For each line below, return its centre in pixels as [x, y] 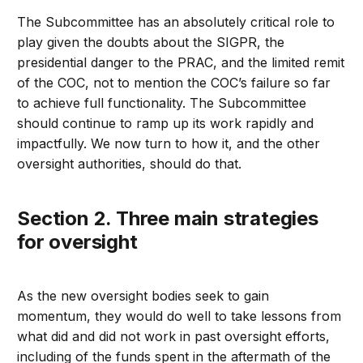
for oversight [77, 241]
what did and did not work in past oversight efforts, [174, 336]
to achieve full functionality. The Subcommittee [162, 102]
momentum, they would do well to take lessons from [179, 316]
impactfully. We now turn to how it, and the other [169, 143]
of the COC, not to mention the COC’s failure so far [174, 82]
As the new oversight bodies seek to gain [143, 295]
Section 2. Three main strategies [24, 218]
